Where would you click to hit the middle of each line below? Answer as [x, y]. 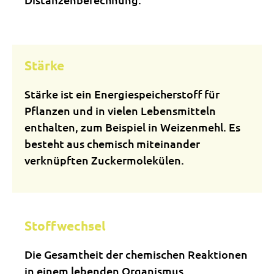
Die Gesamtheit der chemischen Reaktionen [136, 254]
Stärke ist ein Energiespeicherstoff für [122, 94]
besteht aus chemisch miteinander [112, 143]
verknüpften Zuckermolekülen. [104, 160]
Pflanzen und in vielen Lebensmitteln [120, 110]
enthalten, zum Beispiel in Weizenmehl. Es [132, 127]
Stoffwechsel [65, 225]
